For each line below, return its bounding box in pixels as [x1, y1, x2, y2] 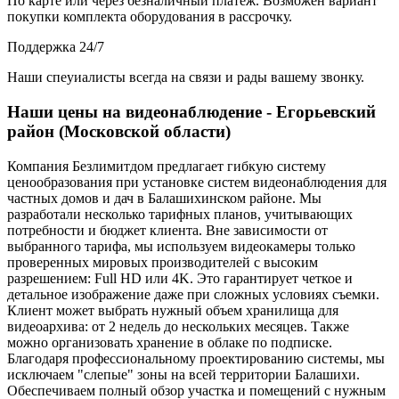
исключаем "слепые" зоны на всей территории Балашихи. [7, 366, 360, 382]
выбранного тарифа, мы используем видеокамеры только [7, 238, 355, 254]
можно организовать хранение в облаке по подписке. [7, 334, 332, 350]
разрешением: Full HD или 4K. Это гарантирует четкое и [7, 270, 353, 286]
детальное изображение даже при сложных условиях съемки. [7, 286, 379, 302]
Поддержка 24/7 [7, 39, 104, 55]
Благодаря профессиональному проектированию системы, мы [7, 350, 385, 366]
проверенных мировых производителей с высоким [7, 254, 318, 270]
